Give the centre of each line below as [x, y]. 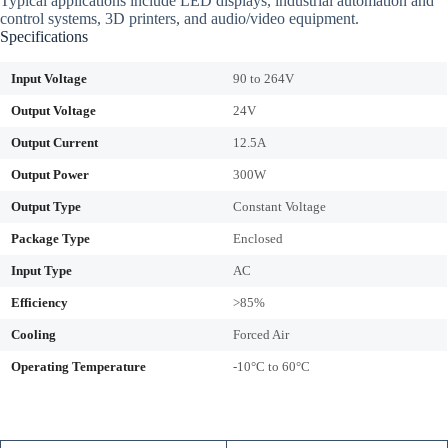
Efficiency [39, 303]
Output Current [54, 143]
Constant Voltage [279, 207]
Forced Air [261, 335]
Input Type [41, 271]
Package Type [50, 239]
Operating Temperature [78, 367]
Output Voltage [53, 111]
